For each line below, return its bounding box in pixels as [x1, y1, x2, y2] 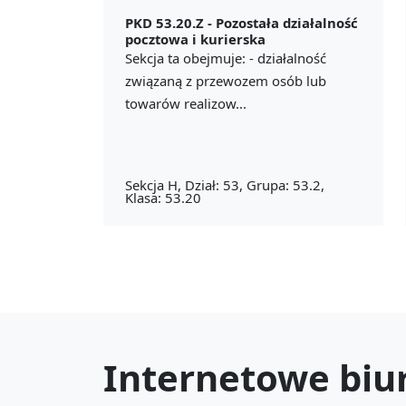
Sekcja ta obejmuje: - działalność [125, 48, 326, 67]
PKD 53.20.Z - [125, 13, 216, 32]
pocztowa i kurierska [125, 29, 266, 48]
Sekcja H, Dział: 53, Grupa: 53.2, [125, 175, 324, 194]
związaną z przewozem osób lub [125, 71, 326, 90]
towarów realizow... [125, 93, 246, 112]
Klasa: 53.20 [125, 188, 201, 207]
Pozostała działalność [216, 13, 358, 32]
